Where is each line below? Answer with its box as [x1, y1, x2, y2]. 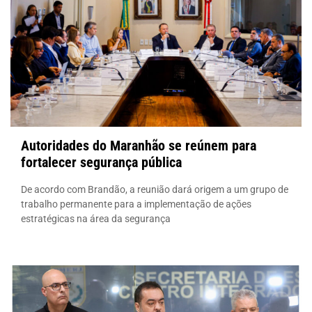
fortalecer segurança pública [21, 153, 182, 171]
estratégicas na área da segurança [21, 212, 171, 224]
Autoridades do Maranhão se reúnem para [21, 136, 256, 154]
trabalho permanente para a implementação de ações [21, 198, 251, 210]
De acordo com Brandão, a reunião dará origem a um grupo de [21, 183, 288, 195]
